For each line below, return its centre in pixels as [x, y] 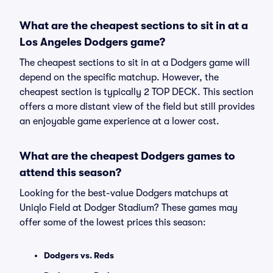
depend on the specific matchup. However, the [119, 77]
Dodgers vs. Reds [79, 255]
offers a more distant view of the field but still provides [137, 107]
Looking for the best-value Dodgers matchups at [124, 193]
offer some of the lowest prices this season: [113, 222]
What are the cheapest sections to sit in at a [134, 26]
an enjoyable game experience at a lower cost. [119, 121]
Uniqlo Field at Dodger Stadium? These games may [129, 208]
